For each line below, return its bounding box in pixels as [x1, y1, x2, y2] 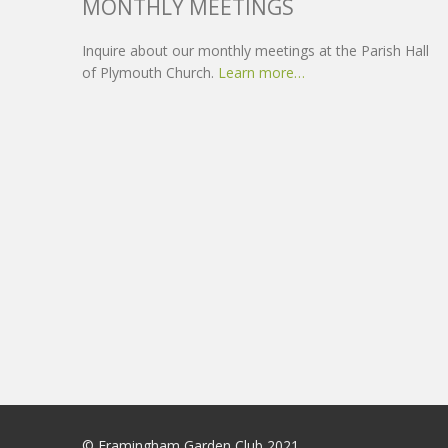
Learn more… [218, 62, 305, 82]
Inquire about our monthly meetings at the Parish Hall [82, 40, 429, 60]
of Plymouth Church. [82, 62, 218, 82]
